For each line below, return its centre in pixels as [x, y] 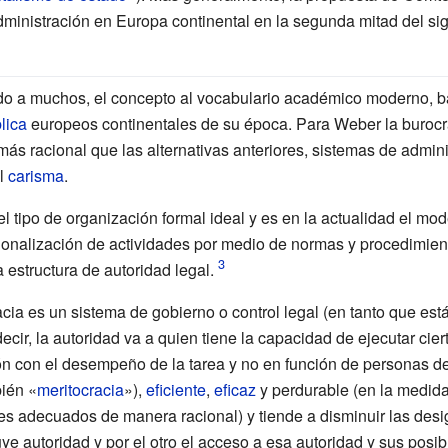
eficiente [175, 389]
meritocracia [80, 389]
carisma [35, 175]
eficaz [234, 389]
